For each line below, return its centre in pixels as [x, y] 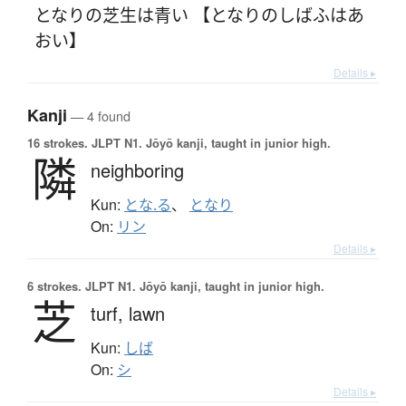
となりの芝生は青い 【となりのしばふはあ [199, 14]
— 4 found [99, 116]
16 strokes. [58, 143]
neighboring [137, 170]
